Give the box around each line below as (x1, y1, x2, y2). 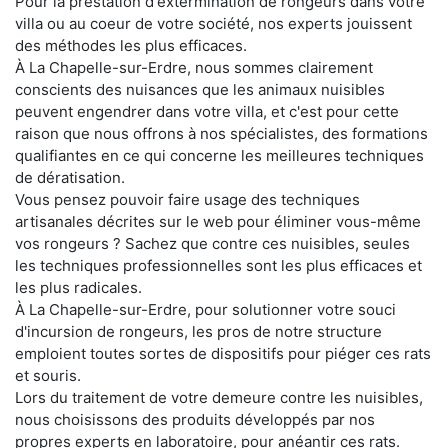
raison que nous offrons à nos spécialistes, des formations (15, 123, 428, 143)
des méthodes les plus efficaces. (15, 35, 247, 55)
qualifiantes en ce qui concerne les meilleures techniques (15, 145, 424, 165)
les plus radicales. (15, 277, 142, 297)
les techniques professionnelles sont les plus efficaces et (15, 255, 422, 275)
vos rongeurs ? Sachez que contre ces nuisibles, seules (15, 233, 410, 253)
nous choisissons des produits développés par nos (15, 409, 375, 429)
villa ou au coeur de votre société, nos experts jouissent (15, 13, 412, 33)
